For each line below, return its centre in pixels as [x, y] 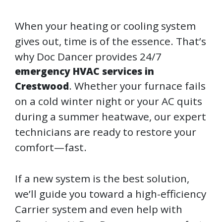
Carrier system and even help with [99, 209]
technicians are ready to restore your [106, 132]
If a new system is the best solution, [102, 179]
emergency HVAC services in [84, 71]
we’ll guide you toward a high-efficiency [111, 194]
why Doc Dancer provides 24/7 [88, 57]
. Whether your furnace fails [137, 86]
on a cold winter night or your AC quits [109, 101]
